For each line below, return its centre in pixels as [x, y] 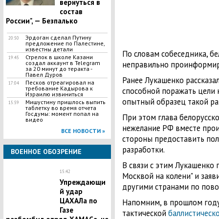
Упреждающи [82, 182]
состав [71, 11]
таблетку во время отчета [61, 108]
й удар [71, 191]
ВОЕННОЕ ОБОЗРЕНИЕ [46, 152]
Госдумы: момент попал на [62, 114]
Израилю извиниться [54, 94]
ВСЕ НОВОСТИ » [83, 131]
